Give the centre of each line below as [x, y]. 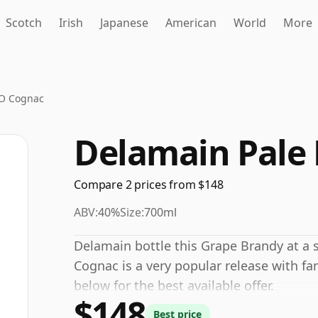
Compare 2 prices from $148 [149, 185]
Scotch [24, 23]
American [191, 23]
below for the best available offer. [174, 285]
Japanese [124, 23]
